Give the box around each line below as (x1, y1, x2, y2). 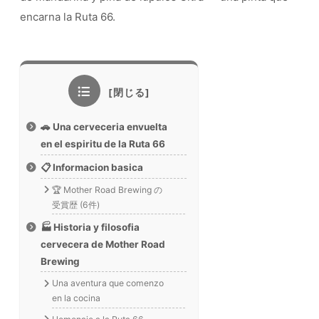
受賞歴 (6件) (52, 199, 100, 210)
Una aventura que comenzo (52, 278, 164, 289)
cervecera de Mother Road (41, 238, 166, 250)
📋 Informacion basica (41, 161, 144, 173)
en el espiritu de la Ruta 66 (41, 137, 166, 150)
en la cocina (52, 293, 101, 304)
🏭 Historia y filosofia (41, 221, 140, 233)
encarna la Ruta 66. (20, 10, 115, 24)
